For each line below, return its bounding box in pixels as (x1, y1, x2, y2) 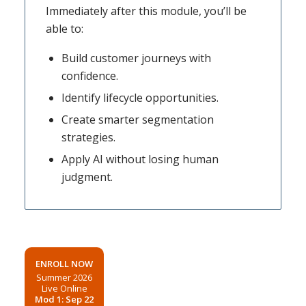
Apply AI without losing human (61, 152, 219, 167)
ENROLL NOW (36, 258, 94, 270)
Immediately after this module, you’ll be (45, 3, 247, 19)
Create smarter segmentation (61, 112, 214, 128)
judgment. (61, 169, 113, 185)
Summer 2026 (36, 271, 93, 284)
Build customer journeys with (61, 51, 211, 66)
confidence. (61, 68, 118, 84)
